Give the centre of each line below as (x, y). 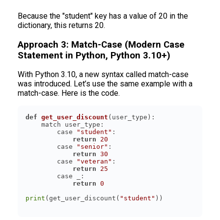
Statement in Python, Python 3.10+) (94, 55)
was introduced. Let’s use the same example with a (105, 84)
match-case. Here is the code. (69, 93)
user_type (130, 117)
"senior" (92, 147)
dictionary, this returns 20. (61, 25)
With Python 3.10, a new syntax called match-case (103, 75)
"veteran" (94, 162)
